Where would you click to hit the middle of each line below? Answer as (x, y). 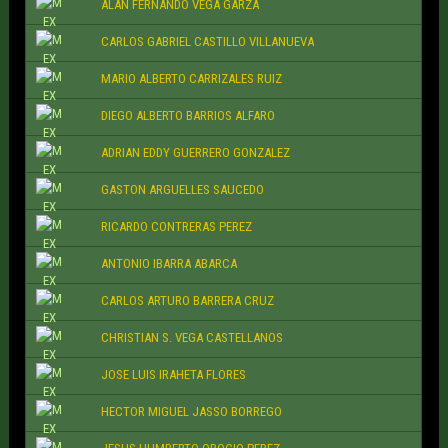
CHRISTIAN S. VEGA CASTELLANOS (192, 338)
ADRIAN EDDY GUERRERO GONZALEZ (196, 153)
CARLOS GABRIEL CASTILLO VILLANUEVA (208, 42)
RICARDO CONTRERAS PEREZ (177, 227)
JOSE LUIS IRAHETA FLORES (174, 375)
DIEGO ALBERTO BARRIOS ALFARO (188, 116)
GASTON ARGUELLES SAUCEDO (183, 190)
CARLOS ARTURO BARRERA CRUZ (188, 301)
